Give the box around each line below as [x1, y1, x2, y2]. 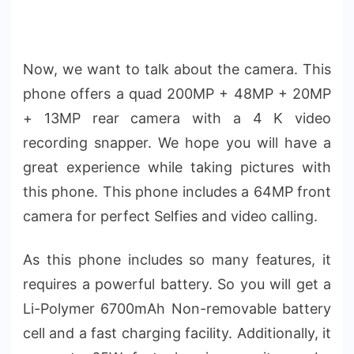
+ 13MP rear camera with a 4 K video [23, 109, 331, 126]
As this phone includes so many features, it [23, 250, 331, 268]
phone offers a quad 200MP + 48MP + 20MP [23, 85, 331, 102]
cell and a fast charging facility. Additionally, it [23, 324, 331, 341]
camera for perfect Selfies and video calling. [23, 207, 318, 224]
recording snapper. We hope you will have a [23, 134, 331, 151]
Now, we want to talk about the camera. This [23, 60, 331, 77]
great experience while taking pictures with [23, 158, 331, 175]
